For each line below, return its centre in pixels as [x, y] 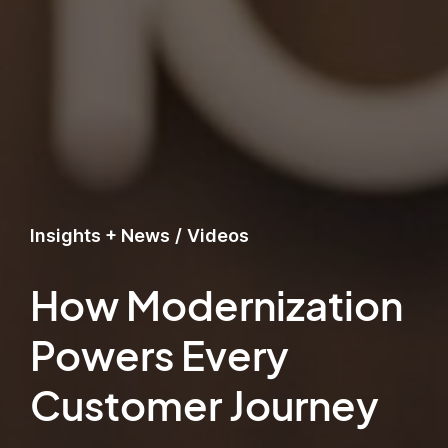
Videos [218, 236]
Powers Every [159, 355]
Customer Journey [204, 405]
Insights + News [100, 236]
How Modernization [216, 305]
